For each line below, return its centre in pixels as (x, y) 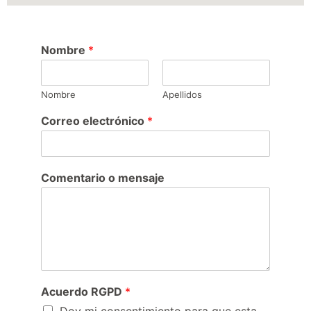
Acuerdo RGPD (83, 292)
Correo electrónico (94, 121)
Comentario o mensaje (103, 178)
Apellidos (182, 95)
